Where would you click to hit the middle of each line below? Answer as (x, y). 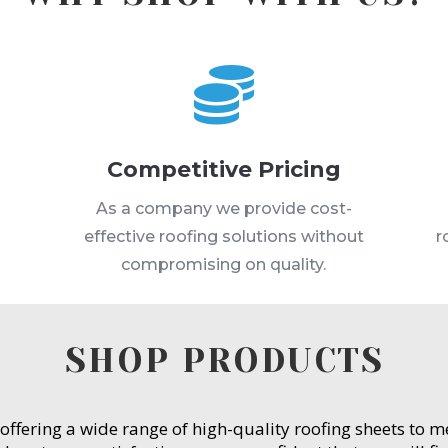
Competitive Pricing (223, 169)
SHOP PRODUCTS (224, 360)
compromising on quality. (224, 264)
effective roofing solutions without (223, 236)
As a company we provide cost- (223, 208)
